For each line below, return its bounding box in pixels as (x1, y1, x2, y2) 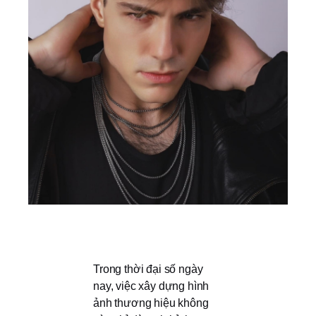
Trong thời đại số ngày (93, 263, 203, 275)
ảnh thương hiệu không (93, 297, 209, 309)
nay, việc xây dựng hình (93, 280, 209, 292)
